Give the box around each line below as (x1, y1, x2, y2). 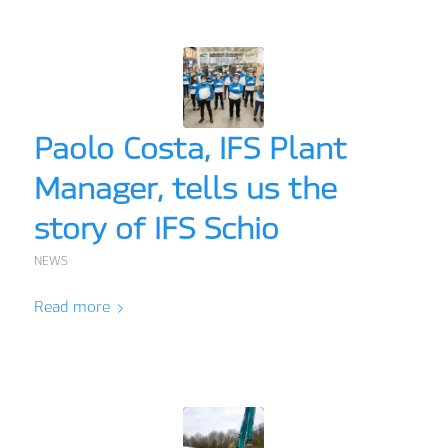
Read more (33, 297, 110, 316)
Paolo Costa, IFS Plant (33, 131, 347, 167)
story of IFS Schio (33, 211, 279, 247)
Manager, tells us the (33, 171, 337, 207)
